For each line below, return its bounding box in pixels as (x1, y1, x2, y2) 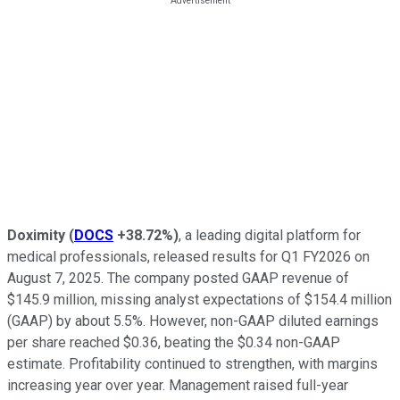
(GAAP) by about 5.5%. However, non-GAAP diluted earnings (7, 312, 379, 329)
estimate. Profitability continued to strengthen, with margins (7, 354, 378, 372)
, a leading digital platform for (179, 226, 361, 244)
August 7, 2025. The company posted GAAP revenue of (7, 269, 349, 287)
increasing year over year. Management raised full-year (7, 376, 348, 394)
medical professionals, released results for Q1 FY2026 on (7, 247, 370, 265)
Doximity (7, 226, 65, 244)
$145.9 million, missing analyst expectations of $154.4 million (7, 290, 392, 308)
